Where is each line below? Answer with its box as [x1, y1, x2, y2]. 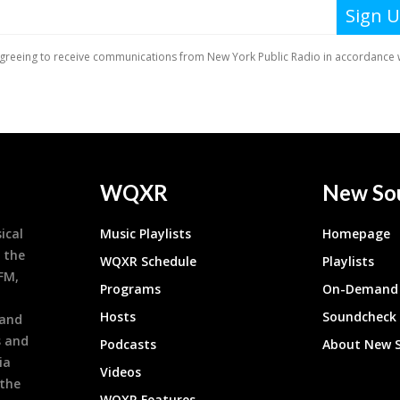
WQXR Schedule [100, 253, 197, 271]
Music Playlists [100, 225, 192, 243]
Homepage [322, 225, 391, 243]
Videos [100, 363, 142, 381]
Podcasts [100, 336, 157, 354]
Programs [100, 280, 162, 298]
